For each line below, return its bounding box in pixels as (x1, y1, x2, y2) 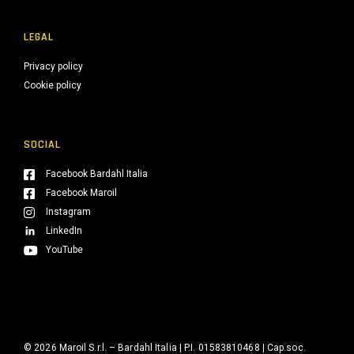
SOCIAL (24, 137, 61, 152)
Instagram (46, 206, 91, 217)
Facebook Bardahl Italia (46, 168, 148, 179)
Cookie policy (24, 80, 81, 91)
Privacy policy (24, 61, 83, 72)
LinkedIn (46, 225, 82, 236)
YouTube (46, 244, 83, 255)
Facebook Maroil (46, 187, 117, 198)
